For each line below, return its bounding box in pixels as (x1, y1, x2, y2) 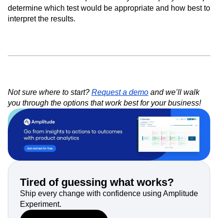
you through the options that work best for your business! (8, 98, 201, 107)
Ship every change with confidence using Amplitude (20, 189, 198, 198)
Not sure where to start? (8, 88, 91, 96)
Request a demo (91, 88, 148, 96)
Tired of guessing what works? (20, 176, 174, 188)
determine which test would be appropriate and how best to (8, 3, 210, 12)
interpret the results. (8, 14, 75, 23)
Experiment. (20, 200, 61, 208)
